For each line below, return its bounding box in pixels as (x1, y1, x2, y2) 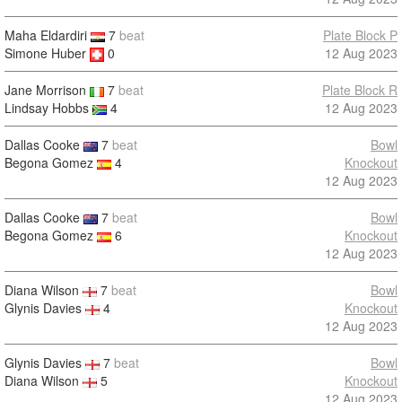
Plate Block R (322, 81, 398, 99)
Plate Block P (323, 26, 398, 44)
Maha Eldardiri (4, 26, 87, 44)
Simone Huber (4, 44, 86, 62)
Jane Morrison (4, 81, 86, 99)
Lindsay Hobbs (4, 99, 89, 117)
